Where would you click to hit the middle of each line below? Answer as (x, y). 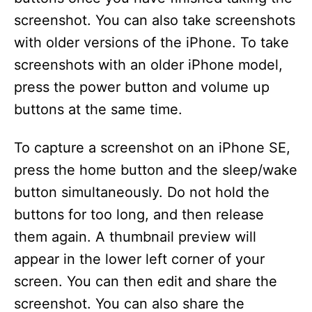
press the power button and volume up (142, 87)
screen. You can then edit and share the (146, 281)
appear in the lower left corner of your (139, 259)
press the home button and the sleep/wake (156, 170)
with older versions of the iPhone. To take (151, 42)
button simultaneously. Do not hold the (142, 192)
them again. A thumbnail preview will (135, 237)
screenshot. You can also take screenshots (155, 20)
